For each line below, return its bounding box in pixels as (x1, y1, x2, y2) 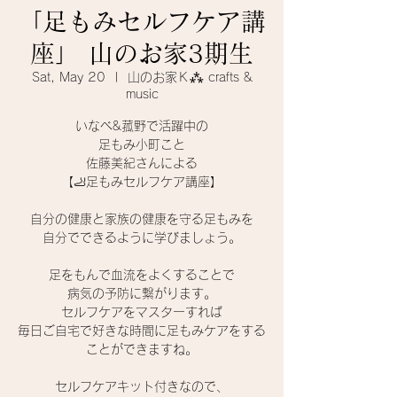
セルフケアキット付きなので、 (55, 380, 229, 393)
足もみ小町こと (98, 138, 185, 151)
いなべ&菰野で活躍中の (75, 120, 208, 132)
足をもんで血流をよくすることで (49, 269, 235, 281)
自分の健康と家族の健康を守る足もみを (30, 213, 253, 225)
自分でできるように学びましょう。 (43, 231, 241, 244)
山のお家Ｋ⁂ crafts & (127, 71, 253, 83)
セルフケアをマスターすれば (61, 306, 222, 318)
